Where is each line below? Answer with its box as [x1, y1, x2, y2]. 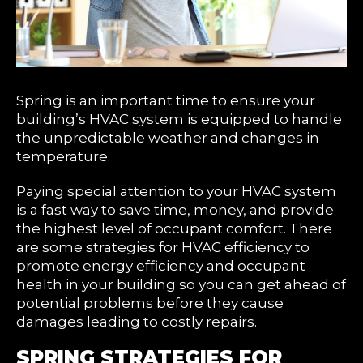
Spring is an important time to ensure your [16, 92, 315, 109]
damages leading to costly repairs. [16, 314, 257, 330]
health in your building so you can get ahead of [16, 276, 346, 293]
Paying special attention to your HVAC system [16, 183, 336, 199]
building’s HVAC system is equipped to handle [16, 111, 342, 127]
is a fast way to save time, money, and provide [16, 202, 334, 218]
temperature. [16, 148, 110, 164]
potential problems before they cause [16, 295, 284, 311]
